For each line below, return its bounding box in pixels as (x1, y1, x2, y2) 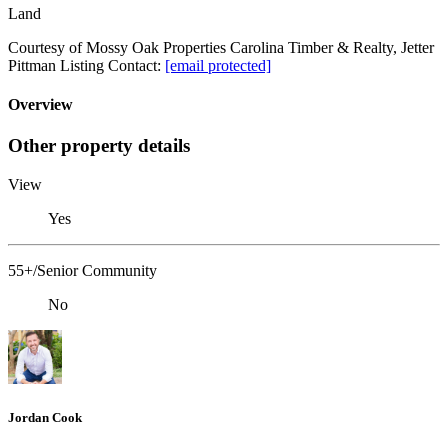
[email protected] (165, 56, 271, 74)
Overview (8, 96, 73, 114)
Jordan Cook (8, 410, 82, 426)
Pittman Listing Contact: (8, 56, 165, 74)
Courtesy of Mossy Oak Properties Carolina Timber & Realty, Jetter (8, 38, 434, 56)
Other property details (8, 135, 190, 157)
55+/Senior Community (8, 262, 157, 280)
